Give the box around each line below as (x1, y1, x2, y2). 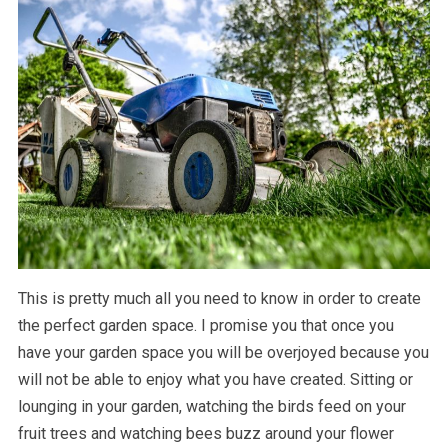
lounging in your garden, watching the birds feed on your (17, 397, 406, 417)
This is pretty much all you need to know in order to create (17, 289, 421, 309)
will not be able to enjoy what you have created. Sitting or (17, 370, 413, 390)
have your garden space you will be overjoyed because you (17, 343, 429, 363)
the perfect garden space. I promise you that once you (17, 316, 394, 336)
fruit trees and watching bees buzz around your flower (17, 424, 394, 444)
